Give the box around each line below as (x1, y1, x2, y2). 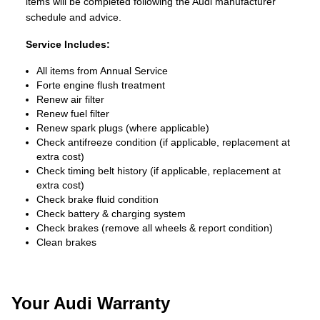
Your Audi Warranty (11, 294, 170, 313)
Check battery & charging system (36, 208, 186, 219)
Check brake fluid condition (36, 194, 159, 205)
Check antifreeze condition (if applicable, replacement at (36, 136, 290, 148)
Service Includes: (26, 39, 110, 50)
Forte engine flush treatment (36, 79, 165, 91)
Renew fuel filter (36, 108, 109, 119)
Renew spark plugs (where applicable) (36, 122, 209, 134)
